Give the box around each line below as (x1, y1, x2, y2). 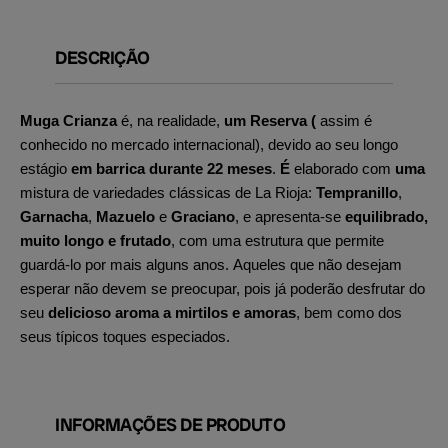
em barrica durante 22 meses (71, 160, 272, 177)
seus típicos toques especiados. (20, 328, 230, 345)
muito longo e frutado (20, 232, 171, 249)
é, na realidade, (117, 112, 220, 129)
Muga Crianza (20, 112, 117, 129)
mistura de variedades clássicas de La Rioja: (20, 184, 316, 201)
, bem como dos (296, 304, 402, 321)
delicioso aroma (48, 304, 159, 321)
